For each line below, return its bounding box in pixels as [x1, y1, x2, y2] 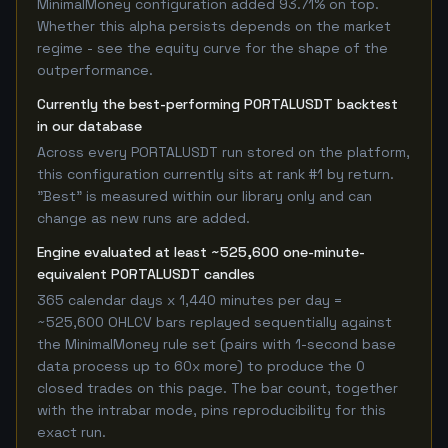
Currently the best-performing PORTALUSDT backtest [37, 95, 398, 113]
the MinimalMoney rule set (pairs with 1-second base [37, 335, 396, 353]
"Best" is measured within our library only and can [37, 187, 372, 205]
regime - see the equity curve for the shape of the [37, 39, 388, 57]
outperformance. [37, 61, 153, 79]
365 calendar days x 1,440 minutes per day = [37, 291, 342, 309]
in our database [37, 117, 142, 135]
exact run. [37, 423, 106, 441]
